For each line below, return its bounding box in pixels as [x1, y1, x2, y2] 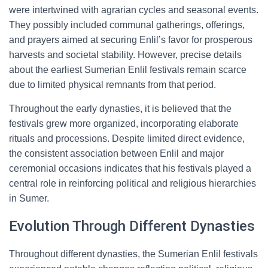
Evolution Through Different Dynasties [9, 218, 255, 234]
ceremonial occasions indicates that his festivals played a [9, 163, 251, 173]
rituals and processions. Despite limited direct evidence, [9, 133, 245, 144]
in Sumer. [9, 193, 49, 203]
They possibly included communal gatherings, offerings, [9, 20, 245, 30]
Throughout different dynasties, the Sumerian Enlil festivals [9, 249, 258, 259]
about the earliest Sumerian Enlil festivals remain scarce [9, 65, 246, 75]
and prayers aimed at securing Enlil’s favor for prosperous [9, 35, 252, 45]
